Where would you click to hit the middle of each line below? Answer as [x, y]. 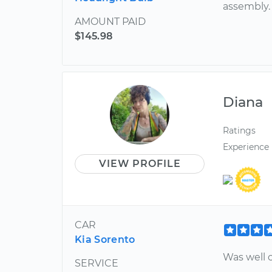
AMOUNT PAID [110, 21]
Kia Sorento [105, 240]
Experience [246, 147]
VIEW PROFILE [140, 163]
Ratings [240, 130]
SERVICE [97, 263]
